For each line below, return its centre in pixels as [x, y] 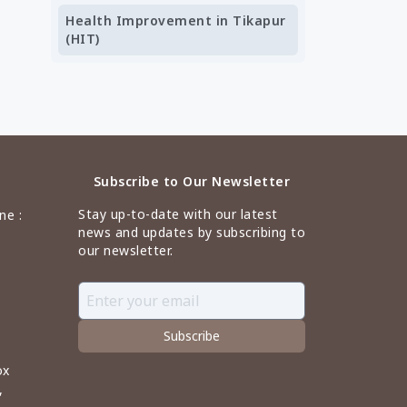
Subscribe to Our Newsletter [192, 181]
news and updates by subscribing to [192, 232]
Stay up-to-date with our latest [178, 214]
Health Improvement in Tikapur [176, 20]
